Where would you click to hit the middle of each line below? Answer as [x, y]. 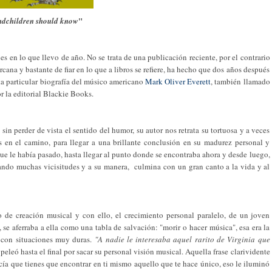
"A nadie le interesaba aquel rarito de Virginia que [182, 239]
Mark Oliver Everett [178, 81]
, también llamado [240, 81]
